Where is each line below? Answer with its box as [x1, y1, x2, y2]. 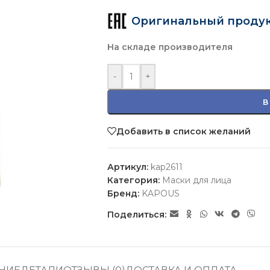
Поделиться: [107, 209, 166, 220]
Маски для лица [162, 175, 231, 186]
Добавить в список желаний [116, 125, 251, 137]
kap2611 [150, 162, 183, 172]
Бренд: [107, 188, 142, 199]
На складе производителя [107, 42, 233, 52]
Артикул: [107, 162, 151, 172]
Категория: [107, 175, 160, 186]
